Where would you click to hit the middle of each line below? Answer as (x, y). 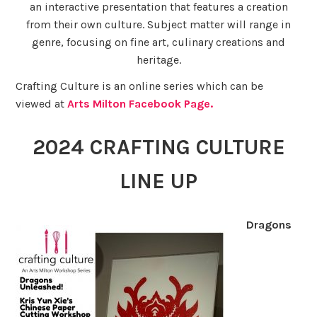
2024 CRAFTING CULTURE (158, 148)
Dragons (269, 225)
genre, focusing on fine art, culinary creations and (158, 42)
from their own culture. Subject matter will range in (158, 24)
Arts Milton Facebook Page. (140, 104)
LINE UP (158, 181)
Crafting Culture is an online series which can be (140, 86)
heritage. (158, 59)
